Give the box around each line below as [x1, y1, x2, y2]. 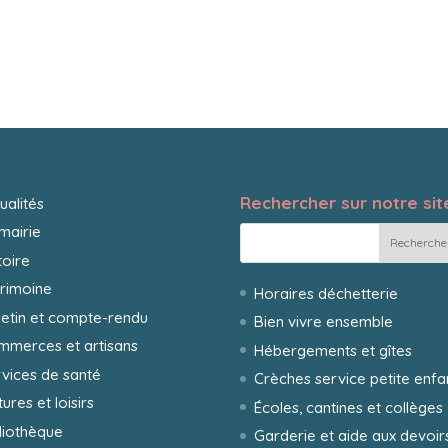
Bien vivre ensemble [254, 312, 394, 331]
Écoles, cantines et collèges [254, 397, 444, 417]
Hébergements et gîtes [254, 340, 413, 360]
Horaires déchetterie [254, 283, 399, 303]
